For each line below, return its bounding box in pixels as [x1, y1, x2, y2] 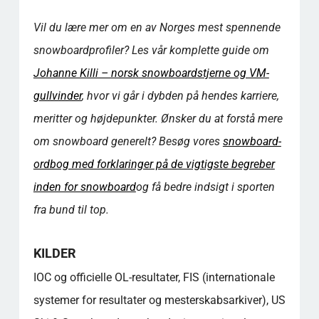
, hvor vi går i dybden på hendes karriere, [81, 89, 279, 103]
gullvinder [33, 89, 82, 103]
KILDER [33, 246, 76, 261]
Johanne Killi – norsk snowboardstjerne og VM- [33, 66, 269, 80]
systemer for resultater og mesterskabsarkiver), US [33, 293, 286, 307]
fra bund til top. [33, 203, 109, 216]
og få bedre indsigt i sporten [135, 180, 275, 194]
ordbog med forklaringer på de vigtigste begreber [33, 157, 275, 171]
